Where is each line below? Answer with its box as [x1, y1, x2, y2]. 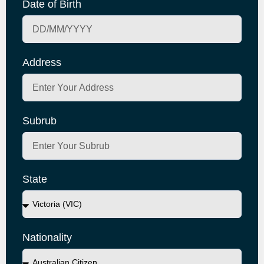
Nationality [22, 232, 72, 243]
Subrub [22, 115, 57, 127]
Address [22, 57, 61, 68]
